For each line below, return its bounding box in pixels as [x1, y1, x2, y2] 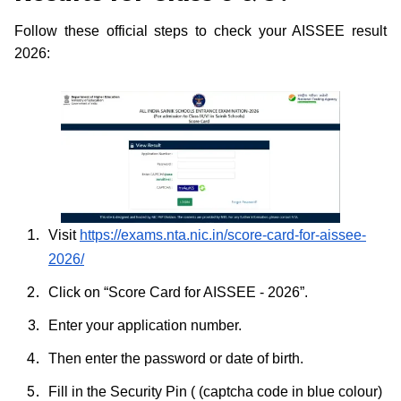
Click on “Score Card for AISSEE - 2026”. [48, 285, 308, 301]
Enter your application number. [48, 318, 242, 334]
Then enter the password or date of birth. [48, 351, 303, 367]
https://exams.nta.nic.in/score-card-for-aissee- [80, 227, 366, 243]
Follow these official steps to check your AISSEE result [14, 22, 387, 38]
